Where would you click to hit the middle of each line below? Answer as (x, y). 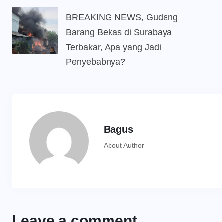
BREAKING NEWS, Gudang (122, 18)
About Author (124, 145)
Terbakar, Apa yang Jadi (113, 47)
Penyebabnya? (96, 62)
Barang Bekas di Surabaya (119, 32)
